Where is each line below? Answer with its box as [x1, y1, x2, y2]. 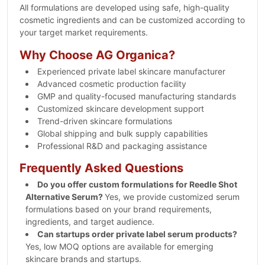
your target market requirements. [20, 27, 148, 37]
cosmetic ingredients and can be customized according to [20, 15, 245, 25]
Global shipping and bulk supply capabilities [37, 128, 208, 138]
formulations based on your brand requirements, [25, 204, 212, 214]
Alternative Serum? [25, 192, 105, 202]
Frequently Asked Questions [20, 161, 183, 175]
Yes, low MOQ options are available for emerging [25, 241, 214, 251]
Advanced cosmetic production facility [37, 79, 186, 89]
